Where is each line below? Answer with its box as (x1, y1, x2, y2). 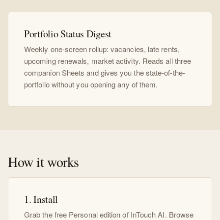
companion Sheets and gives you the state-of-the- (24, 67, 185, 78)
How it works (8, 152, 79, 171)
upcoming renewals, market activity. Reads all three (24, 55, 192, 66)
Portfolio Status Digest (24, 27, 112, 40)
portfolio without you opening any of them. (24, 79, 158, 89)
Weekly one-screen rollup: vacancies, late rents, (24, 44, 180, 54)
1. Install (24, 192, 58, 206)
